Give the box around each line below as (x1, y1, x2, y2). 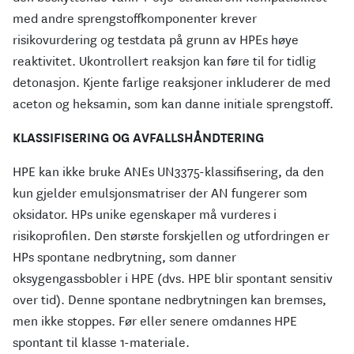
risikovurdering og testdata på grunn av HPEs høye (13, 32, 299, 49)
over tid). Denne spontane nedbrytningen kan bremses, (13, 292, 326, 309)
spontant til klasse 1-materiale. (13, 334, 190, 352)
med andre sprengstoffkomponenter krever (13, 10, 257, 28)
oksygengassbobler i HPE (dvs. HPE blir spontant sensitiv (13, 270, 333, 288)
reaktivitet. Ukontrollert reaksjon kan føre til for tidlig (13, 53, 316, 70)
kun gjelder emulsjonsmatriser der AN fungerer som (13, 185, 307, 202)
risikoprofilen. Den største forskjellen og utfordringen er (13, 228, 330, 245)
